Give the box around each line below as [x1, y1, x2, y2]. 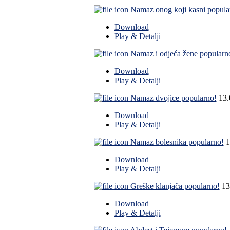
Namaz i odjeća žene [130, 49, 198, 59]
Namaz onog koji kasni [130, 5, 205, 14]
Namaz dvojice [130, 93, 179, 103]
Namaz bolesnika [130, 138, 186, 147]
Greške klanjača [130, 182, 182, 191]
